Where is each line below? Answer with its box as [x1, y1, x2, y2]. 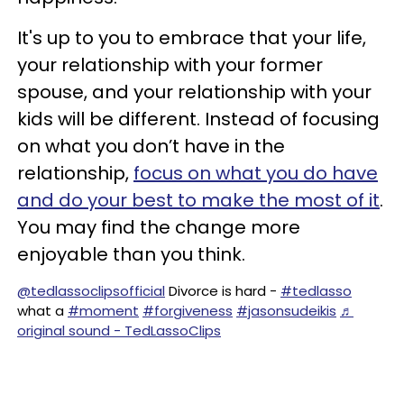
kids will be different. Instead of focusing [17, 106, 380, 133]
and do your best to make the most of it [17, 188, 380, 214]
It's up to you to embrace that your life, [17, 25, 366, 51]
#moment [68, 301, 139, 321]
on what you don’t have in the [17, 133, 285, 160]
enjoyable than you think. [17, 242, 245, 268]
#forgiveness [142, 301, 233, 321]
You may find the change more [17, 215, 300, 241]
